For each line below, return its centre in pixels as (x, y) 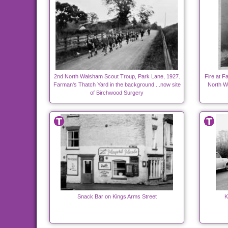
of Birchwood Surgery (117, 93)
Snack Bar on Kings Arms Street (117, 197)
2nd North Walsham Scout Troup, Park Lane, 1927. (117, 77)
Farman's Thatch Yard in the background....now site (117, 85)
